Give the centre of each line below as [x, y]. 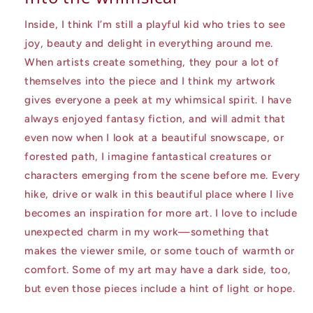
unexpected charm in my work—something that [147, 232]
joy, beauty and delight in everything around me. [149, 44]
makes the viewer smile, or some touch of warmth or [160, 251]
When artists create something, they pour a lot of [152, 63]
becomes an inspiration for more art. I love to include [161, 213]
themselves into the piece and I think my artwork [150, 81]
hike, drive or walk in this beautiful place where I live [159, 195]
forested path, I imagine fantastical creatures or [148, 157]
